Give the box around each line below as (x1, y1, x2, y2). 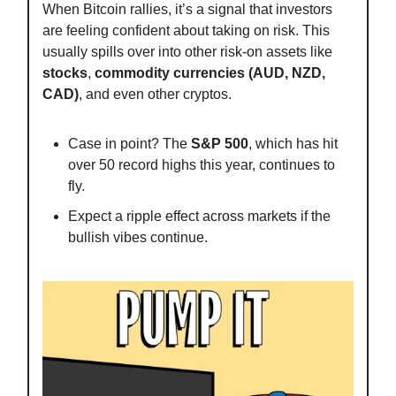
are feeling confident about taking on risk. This (42, 22, 330, 38)
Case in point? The (68, 135, 191, 151)
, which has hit (248, 135, 338, 151)
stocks (42, 65, 88, 80)
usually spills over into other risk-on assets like (42, 43, 332, 59)
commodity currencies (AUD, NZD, (95, 65, 325, 80)
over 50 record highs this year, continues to (68, 156, 335, 172)
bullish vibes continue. (68, 229, 208, 245)
